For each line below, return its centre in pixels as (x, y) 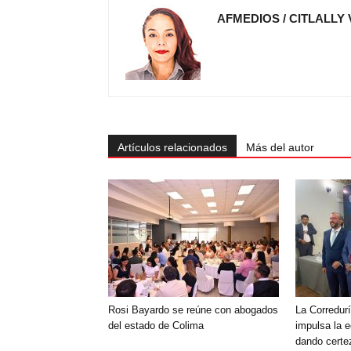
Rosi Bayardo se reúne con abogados (193, 310)
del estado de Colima (156, 326)
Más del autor (280, 147)
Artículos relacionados (172, 147)
